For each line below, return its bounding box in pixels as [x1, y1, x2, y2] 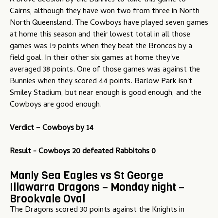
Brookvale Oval [10, 191, 85, 206]
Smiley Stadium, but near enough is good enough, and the [10, 87, 201, 100]
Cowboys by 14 [42, 122, 93, 135]
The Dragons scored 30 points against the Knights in [10, 204, 184, 217]
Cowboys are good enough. [10, 99, 102, 112]
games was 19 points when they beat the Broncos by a [10, 40, 192, 54]
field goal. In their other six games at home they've [10, 52, 180, 65]
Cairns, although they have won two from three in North [10, 5, 200, 18]
